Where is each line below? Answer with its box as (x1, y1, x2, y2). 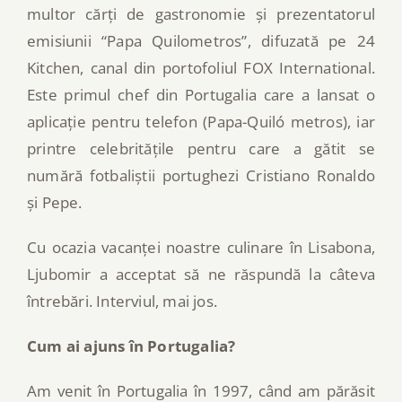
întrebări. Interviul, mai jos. (27, 290, 217, 311)
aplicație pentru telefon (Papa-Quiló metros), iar (27, 110, 375, 132)
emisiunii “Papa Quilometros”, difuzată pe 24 (27, 30, 375, 51)
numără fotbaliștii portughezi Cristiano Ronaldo (27, 164, 375, 186)
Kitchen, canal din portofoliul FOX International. (27, 57, 375, 78)
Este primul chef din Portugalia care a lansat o (27, 83, 375, 105)
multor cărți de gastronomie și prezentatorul (27, 3, 375, 24)
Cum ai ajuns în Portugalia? (27, 335, 236, 356)
